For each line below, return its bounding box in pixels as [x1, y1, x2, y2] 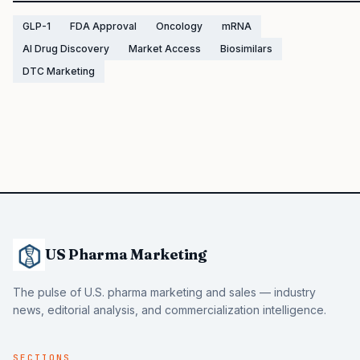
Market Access [129, 43, 201, 55]
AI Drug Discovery [22, 43, 109, 55]
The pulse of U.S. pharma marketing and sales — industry [13, 285, 316, 299]
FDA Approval [70, 20, 137, 32]
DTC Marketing [22, 65, 95, 77]
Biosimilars [220, 43, 272, 55]
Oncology [156, 20, 202, 32]
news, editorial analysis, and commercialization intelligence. [13, 303, 326, 317]
